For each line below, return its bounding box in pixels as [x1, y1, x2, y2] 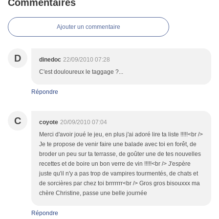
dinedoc [39, 56, 61, 63]
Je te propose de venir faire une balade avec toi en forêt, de [39, 141, 197, 148]
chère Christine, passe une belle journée [39, 190, 147, 197]
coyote [39, 119, 58, 126]
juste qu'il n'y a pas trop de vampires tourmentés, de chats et [39, 170, 198, 177]
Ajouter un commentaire [57, 23, 120, 30]
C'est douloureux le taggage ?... [39, 68, 123, 75]
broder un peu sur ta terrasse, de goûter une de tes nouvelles [39, 151, 201, 157]
